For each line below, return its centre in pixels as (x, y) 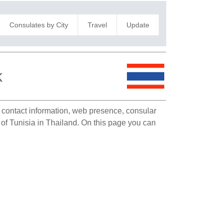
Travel (97, 25)
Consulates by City (39, 25)
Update (138, 25)
